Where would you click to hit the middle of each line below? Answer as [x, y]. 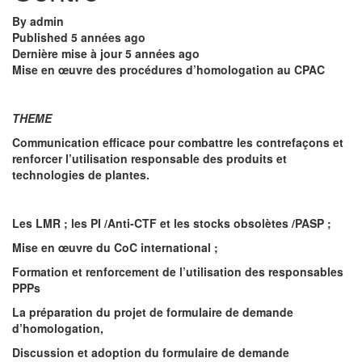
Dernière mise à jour [69, 53]
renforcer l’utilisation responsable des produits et [149, 158]
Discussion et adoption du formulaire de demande [151, 352]
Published [42, 37]
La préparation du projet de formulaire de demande [153, 311]
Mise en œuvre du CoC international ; [115, 247]
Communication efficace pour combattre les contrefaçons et [178, 142]
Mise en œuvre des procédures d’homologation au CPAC [168, 69]
